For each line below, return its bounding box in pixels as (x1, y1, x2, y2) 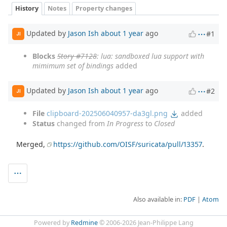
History (15, 4, 39, 13)
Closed (154, 119, 175, 129)
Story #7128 (57, 51, 97, 61)
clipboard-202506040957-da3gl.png (47, 108, 168, 118)
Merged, (16, 139, 48, 149)
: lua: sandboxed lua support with (97, 51, 204, 61)
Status (32, 119, 55, 129)
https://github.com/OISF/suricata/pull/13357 (53, 139, 203, 149)
